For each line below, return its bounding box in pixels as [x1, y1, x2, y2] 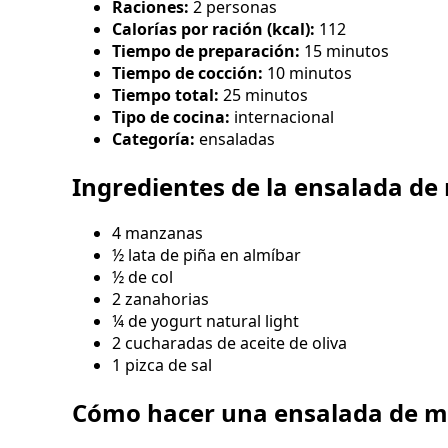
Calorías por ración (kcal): [112, 17, 319, 40]
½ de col [112, 266, 173, 289]
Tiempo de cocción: [112, 61, 267, 84]
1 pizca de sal [112, 354, 212, 377]
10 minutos [267, 61, 352, 84]
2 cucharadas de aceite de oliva [112, 332, 347, 355]
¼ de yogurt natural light [112, 310, 299, 333]
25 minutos [223, 83, 308, 106]
